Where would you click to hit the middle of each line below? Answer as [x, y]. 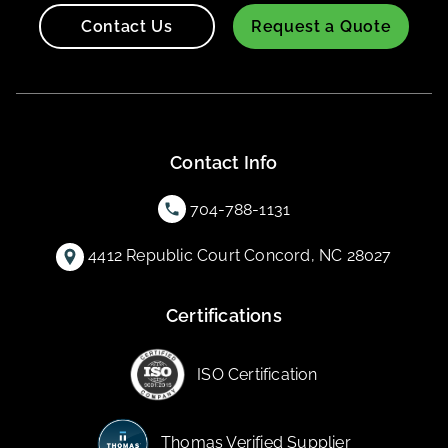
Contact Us [126, 26]
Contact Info [224, 163]
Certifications [224, 316]
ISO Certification [257, 374]
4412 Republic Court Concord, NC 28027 [240, 256]
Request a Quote [321, 26]
